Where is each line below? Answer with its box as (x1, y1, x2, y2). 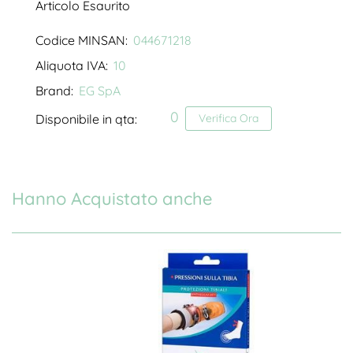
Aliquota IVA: (35, 58, 108, 74)
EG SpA (79, 83, 121, 99)
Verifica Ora (199, 111, 258, 126)
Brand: (35, 83, 73, 99)
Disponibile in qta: (35, 110, 140, 127)
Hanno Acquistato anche (12, 188, 213, 210)
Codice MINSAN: (35, 32, 128, 49)
